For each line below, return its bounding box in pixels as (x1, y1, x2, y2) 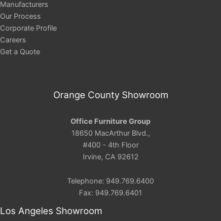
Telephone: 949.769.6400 (67, 177, 154, 186)
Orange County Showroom (53, 89, 168, 101)
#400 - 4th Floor (82, 140, 139, 149)
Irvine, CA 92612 (82, 152, 139, 161)
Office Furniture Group (71, 116, 150, 126)
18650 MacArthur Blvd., (71, 128, 150, 138)
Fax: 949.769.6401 (79, 188, 142, 198)
